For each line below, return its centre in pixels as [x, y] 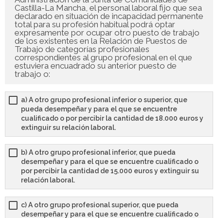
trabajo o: [32, 74]
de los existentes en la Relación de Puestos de [101, 41]
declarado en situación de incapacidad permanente [109, 16]
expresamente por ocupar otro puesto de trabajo [107, 33]
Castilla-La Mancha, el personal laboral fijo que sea [108, 8]
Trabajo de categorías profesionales [82, 49]
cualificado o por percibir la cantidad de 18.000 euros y [112, 118]
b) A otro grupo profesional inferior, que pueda [98, 153]
